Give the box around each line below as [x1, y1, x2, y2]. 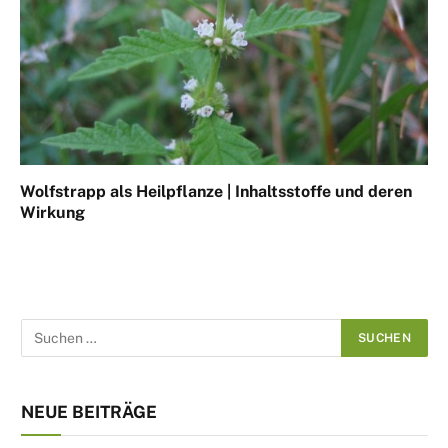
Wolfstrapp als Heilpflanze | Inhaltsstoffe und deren [20, 181, 412, 201]
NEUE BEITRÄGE [21, 401, 157, 422]
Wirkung [20, 202, 85, 222]
